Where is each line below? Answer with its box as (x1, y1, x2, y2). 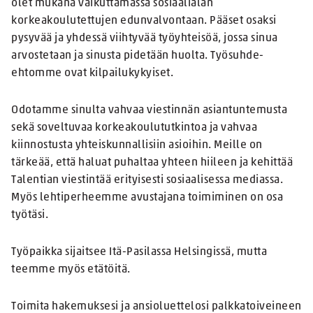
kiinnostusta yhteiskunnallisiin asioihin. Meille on (11, 140, 263, 152)
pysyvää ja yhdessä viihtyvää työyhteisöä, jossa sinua (11, 33, 278, 45)
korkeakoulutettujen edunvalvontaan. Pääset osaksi (11, 15, 277, 27)
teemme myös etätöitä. (11, 264, 136, 276)
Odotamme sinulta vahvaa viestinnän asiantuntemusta (11, 105, 287, 117)
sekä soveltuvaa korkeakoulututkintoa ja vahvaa (11, 122, 257, 134)
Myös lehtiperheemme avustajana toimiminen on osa (11, 192, 283, 204)
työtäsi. (11, 210, 51, 221)
